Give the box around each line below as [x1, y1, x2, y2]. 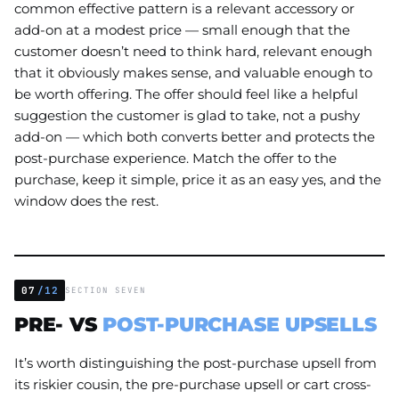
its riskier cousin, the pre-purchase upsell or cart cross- [14, 376, 371, 394]
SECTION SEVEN [65, 285, 147, 297]
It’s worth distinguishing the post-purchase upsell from [14, 354, 377, 372]
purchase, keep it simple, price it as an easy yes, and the [14, 170, 381, 188]
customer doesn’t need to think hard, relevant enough [14, 42, 372, 60]
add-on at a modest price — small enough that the [14, 20, 350, 38]
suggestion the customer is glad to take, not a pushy [14, 106, 360, 124]
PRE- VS [14, 312, 103, 338]
